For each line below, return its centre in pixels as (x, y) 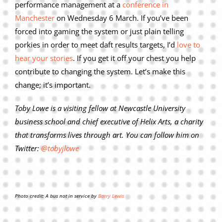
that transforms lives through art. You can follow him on (107, 135)
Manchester (35, 18)
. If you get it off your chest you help (134, 58)
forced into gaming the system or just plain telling (99, 31)
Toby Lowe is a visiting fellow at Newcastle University (100, 108)
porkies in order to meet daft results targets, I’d (96, 45)
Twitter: (28, 148)
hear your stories (44, 58)
